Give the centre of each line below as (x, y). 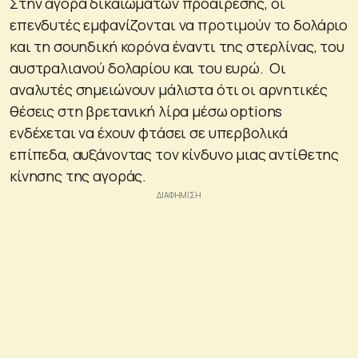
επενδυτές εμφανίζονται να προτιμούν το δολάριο (179, 24)
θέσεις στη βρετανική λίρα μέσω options (146, 111)
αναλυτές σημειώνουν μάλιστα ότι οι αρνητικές (169, 89)
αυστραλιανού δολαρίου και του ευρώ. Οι (148, 68)
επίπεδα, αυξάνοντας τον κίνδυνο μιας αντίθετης (175, 154)
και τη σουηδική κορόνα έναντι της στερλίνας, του (177, 46)
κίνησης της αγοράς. (78, 175)
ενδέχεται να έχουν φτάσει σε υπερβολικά (149, 132)
